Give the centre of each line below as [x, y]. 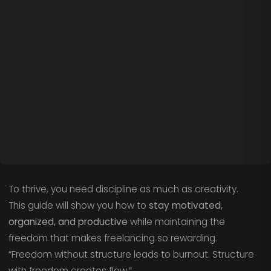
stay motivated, [185, 205]
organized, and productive [68, 221]
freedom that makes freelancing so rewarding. [113, 238]
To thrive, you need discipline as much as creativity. [123, 189]
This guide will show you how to [78, 205]
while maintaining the [176, 221]
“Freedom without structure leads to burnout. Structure [131, 254]
